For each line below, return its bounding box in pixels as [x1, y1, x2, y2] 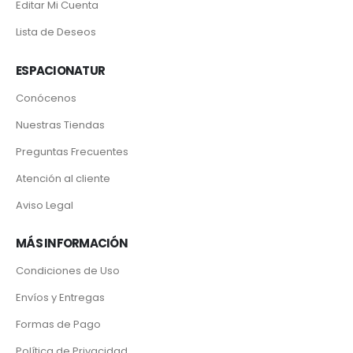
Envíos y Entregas [16, 290, 105, 306]
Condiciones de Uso [16, 263, 120, 279]
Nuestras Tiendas [16, 117, 105, 132]
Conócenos [16, 90, 76, 106]
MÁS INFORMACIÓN [16, 235, 128, 252]
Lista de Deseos [16, 24, 96, 39]
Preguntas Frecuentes [16, 143, 128, 159]
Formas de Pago [16, 317, 101, 333]
